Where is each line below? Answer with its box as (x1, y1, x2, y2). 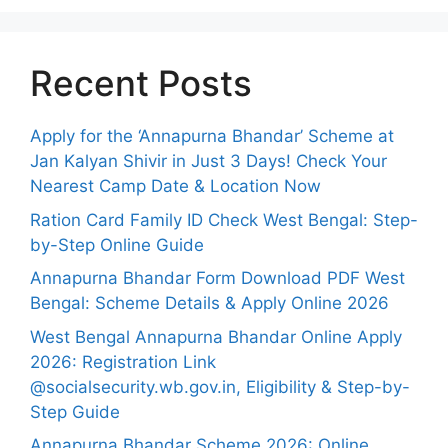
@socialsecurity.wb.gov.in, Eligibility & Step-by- (30, 376, 410, 397)
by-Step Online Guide (30, 234, 204, 255)
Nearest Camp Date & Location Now (30, 176, 321, 197)
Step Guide (30, 401, 120, 422)
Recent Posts (30, 62, 252, 105)
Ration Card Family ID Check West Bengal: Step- (30, 209, 418, 230)
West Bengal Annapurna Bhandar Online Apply (30, 326, 402, 347)
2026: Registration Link (30, 351, 216, 372)
